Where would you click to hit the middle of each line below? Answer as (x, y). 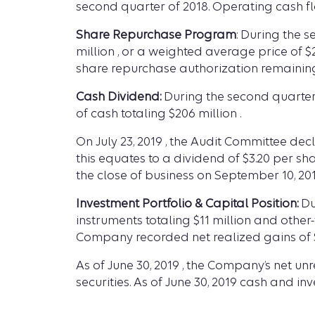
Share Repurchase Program (156, 35)
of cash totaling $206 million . (159, 114)
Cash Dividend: (120, 97)
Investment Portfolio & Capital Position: (187, 204)
